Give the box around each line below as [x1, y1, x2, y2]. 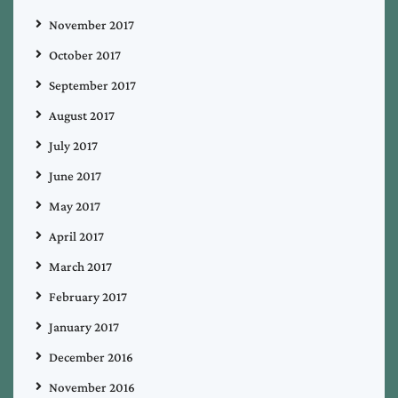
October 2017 [49, 47, 121, 62]
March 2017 [49, 259, 112, 274]
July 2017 [49, 138, 98, 153]
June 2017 [49, 168, 101, 183]
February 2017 [49, 289, 127, 304]
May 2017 [49, 198, 100, 213]
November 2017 [49, 17, 134, 32]
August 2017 [49, 107, 115, 123]
